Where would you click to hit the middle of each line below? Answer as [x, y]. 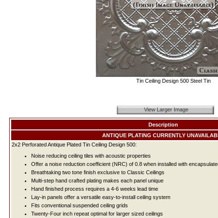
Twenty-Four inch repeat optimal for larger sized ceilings [97, 214]
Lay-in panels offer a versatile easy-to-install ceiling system [100, 197]
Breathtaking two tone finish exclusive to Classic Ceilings [98, 172]
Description [163, 125]
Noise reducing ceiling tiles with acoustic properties [91, 156]
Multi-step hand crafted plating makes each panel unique [97, 181]
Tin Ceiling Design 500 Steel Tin [173, 81]
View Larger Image [166, 109]
